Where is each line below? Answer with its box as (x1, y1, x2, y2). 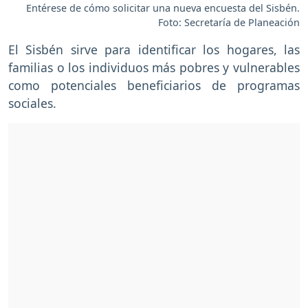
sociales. (8, 94, 56, 111)
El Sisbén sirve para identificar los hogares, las (8, 41, 300, 58)
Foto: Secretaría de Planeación (158, 15, 300, 29)
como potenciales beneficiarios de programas (8, 76, 300, 93)
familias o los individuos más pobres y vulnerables (8, 58, 300, 76)
